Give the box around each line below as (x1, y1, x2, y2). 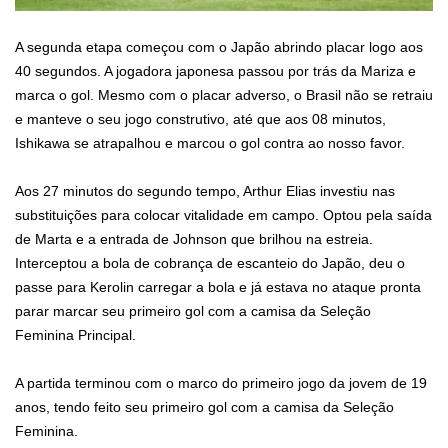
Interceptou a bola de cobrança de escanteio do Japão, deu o (15, 255, 405, 272)
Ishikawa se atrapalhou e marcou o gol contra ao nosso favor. (15, 135, 409, 152)
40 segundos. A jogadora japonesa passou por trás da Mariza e (15, 63, 416, 80)
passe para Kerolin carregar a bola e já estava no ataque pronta (15, 279, 421, 296)
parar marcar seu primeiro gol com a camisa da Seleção (15, 303, 371, 320)
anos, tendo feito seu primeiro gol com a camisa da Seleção (15, 399, 394, 416)
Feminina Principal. (15, 327, 140, 344)
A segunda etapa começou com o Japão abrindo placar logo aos (15, 39, 423, 56)
